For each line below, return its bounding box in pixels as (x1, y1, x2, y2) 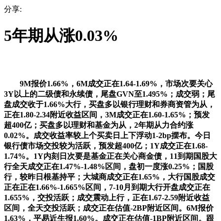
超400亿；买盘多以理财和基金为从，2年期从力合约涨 (4, 120, 193, 129)
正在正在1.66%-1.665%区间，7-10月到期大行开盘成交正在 (4, 183, 210, 191)
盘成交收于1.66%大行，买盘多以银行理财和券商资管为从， (4, 100, 215, 109)
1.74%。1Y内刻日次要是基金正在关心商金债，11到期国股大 (4, 151, 217, 160)
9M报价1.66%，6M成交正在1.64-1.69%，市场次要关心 (4, 79, 213, 88)
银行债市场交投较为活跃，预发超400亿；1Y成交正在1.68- (4, 141, 208, 150)
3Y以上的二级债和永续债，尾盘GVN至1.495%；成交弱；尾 (4, 89, 215, 98)
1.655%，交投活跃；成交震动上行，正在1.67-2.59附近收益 (4, 193, 210, 202)
